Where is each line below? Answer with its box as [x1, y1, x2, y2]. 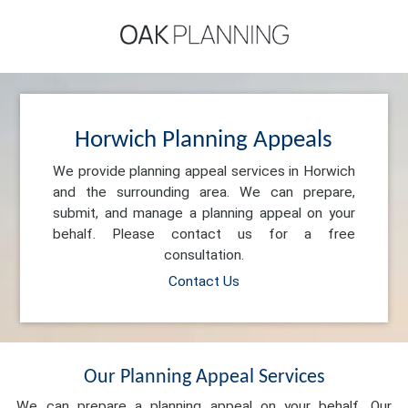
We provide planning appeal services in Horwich [53, 162, 355, 179]
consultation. [163, 246, 244, 263]
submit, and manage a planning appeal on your [53, 204, 355, 221]
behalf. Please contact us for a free [53, 225, 355, 242]
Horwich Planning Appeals [75, 127, 333, 153]
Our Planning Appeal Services [83, 367, 325, 389]
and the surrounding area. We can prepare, [53, 183, 355, 200]
